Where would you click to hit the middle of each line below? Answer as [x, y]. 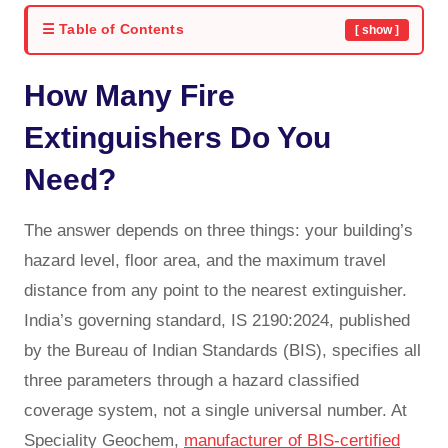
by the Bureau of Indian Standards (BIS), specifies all [222, 350]
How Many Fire [129, 95]
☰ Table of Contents [113, 29]
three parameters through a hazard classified [191, 380]
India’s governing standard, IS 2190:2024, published [217, 320]
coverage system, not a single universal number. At [215, 410]
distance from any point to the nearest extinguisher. [215, 290]
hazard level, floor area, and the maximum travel [205, 260]
